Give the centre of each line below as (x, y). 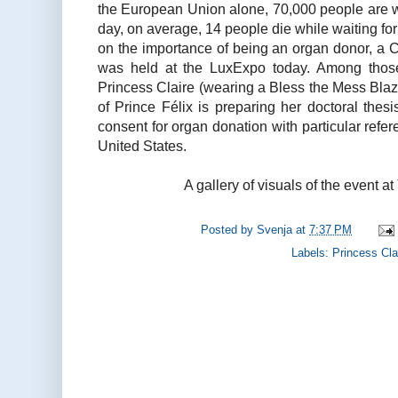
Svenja (275, 229)
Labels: (312, 253)
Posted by (229, 229)
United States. (142, 146)
